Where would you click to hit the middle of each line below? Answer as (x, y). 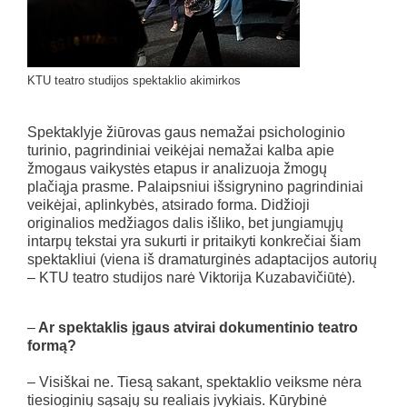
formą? (52, 345)
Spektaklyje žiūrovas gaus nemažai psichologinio (186, 132)
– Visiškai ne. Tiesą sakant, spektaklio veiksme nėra (194, 382)
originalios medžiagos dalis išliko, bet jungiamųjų (185, 223)
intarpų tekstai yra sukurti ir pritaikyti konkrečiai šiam (194, 241)
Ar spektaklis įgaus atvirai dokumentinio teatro (197, 327)
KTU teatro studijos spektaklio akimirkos (134, 80)
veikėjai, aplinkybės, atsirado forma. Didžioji (169, 204)
